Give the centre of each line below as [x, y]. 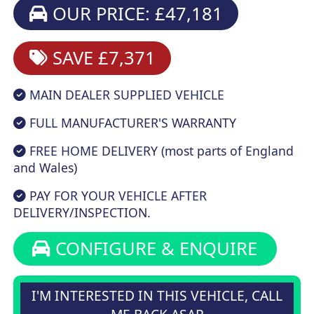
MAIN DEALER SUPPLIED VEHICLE [125, 94]
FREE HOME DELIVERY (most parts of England [160, 150]
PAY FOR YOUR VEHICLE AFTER [117, 195]
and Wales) [46, 167]
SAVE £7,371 [101, 58]
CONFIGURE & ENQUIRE [154, 249]
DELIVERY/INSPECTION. [82, 212]
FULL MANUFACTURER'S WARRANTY [131, 122]
